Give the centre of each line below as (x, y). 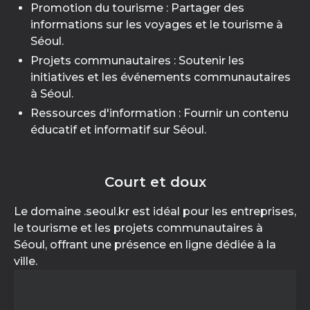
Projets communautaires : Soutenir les (137, 61)
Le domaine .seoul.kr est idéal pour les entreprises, (155, 211)
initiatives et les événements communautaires (161, 77)
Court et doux (155, 182)
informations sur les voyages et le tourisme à (157, 25)
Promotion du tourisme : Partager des (137, 8)
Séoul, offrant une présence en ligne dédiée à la (145, 245)
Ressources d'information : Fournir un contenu (159, 113)
